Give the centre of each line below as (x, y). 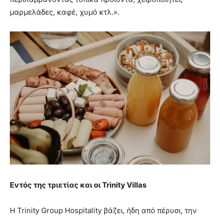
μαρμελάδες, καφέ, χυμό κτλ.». (66, 12)
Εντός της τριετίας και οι (56, 185)
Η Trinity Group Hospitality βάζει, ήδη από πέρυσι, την (103, 211)
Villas (137, 185)
